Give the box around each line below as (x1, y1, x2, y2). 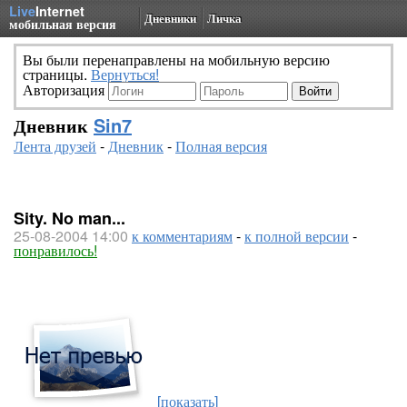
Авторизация (23, 79, 108, 100)
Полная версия (175, 135, 267, 156)
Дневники (144, 9, 196, 26)
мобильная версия (9, 15, 116, 33)
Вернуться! (91, 64, 159, 84)
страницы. (23, 64, 91, 84)
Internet (35, 2, 84, 20)
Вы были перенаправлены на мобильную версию (23, 49, 330, 70)
